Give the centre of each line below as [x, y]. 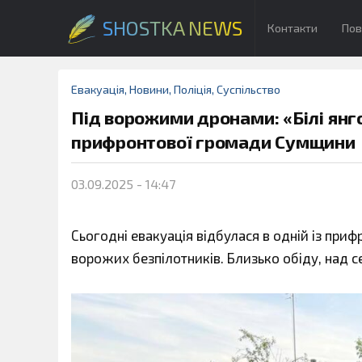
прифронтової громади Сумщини [213, 142]
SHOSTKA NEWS [173, 28]
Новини [149, 89]
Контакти [293, 28]
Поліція [193, 89]
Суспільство [248, 89]
